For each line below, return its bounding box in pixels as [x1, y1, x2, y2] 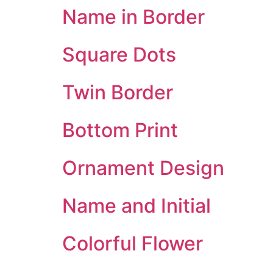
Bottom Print [62, 118, 178, 142]
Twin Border [62, 80, 173, 104]
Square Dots [62, 43, 176, 66]
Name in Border [62, 5, 205, 29]
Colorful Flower [62, 232, 203, 255]
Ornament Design [62, 156, 224, 180]
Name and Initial [62, 194, 211, 218]
